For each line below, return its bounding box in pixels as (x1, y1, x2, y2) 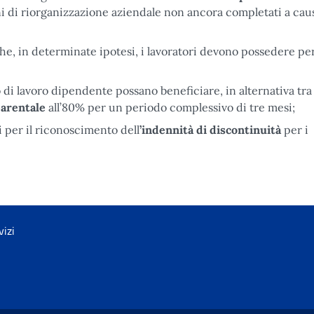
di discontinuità (196, 123, 281, 137)
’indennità (139, 123, 193, 137)
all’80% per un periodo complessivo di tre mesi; (46, 100, 295, 114)
